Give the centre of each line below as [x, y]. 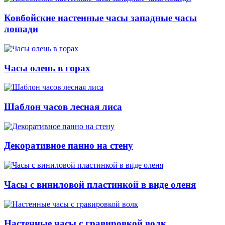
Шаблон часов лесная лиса [63, 107]
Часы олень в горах [47, 68]
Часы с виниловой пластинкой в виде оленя [100, 184]
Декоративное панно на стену [69, 146]
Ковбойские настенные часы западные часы [100, 18]
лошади [21, 29]
